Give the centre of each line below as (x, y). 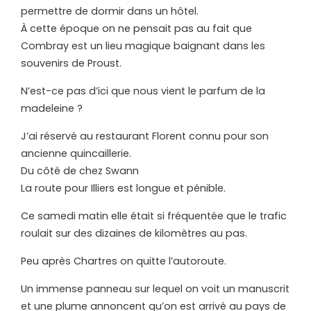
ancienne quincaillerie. (76, 154)
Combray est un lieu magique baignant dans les (143, 46)
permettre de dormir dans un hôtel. (110, 11)
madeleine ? (52, 109)
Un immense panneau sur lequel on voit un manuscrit (155, 289)
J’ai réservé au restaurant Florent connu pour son (145, 136)
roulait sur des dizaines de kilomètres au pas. (134, 234)
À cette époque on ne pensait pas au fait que (136, 29)
